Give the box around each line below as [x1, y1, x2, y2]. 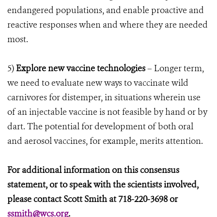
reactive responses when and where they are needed [7, 19, 208, 31]
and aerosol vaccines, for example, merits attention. [7, 135, 203, 147]
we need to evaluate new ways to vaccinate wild [7, 77, 188, 89]
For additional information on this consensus [7, 164, 179, 176]
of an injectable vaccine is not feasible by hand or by [7, 106, 207, 118]
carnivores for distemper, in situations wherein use [7, 92, 201, 103]
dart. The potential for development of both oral [7, 121, 193, 132]
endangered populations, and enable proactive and [7, 4, 204, 16]
